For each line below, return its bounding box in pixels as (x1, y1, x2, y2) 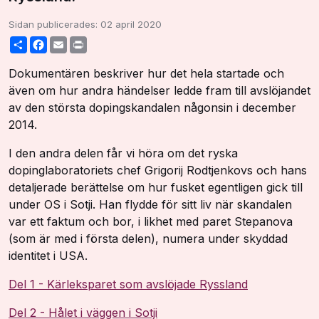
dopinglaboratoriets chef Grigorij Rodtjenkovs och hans (9, 163, 307, 178)
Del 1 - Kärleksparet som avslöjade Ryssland (9, 277, 248, 292)
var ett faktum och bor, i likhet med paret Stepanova (9, 214, 293, 229)
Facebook (47, 36, 91, 48)
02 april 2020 (100, 19, 162, 30)
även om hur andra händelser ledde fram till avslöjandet (9, 83, 310, 98)
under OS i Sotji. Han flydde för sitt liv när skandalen (9, 197, 292, 212)
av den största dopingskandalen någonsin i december (9, 100, 296, 115)
